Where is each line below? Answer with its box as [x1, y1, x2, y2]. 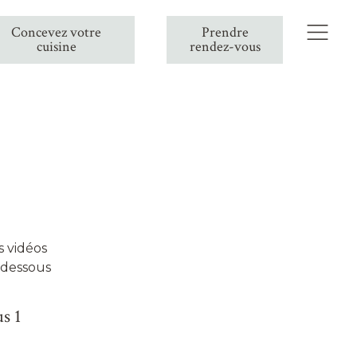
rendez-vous [189, 37, 261, 56]
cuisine [36, 37, 76, 56]
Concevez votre [11, 23, 102, 41]
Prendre [201, 23, 249, 41]
